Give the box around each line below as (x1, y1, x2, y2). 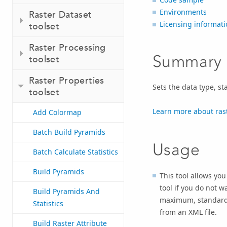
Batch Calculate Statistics (33, 147, 118, 157)
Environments (159, 7, 207, 17)
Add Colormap (33, 107, 82, 118)
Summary (152, 51, 222, 71)
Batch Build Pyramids (33, 127, 105, 137)
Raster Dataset (28, 9, 92, 21)
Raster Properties (28, 74, 104, 87)
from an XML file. (159, 207, 217, 217)
